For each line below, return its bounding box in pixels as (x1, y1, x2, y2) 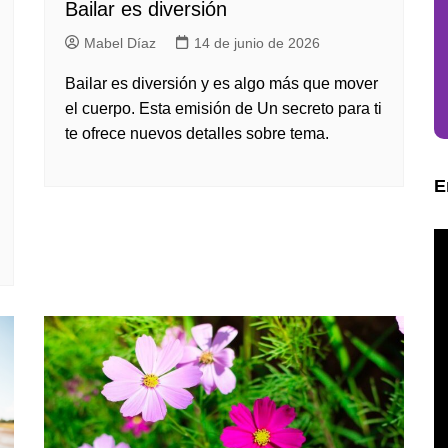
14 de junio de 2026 (194, 35, 320, 51)
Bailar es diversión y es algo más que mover (65, 75, 378, 92)
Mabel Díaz (84, 35, 156, 51)
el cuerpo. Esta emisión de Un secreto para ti (65, 100, 382, 117)
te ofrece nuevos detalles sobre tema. (65, 125, 329, 142)
